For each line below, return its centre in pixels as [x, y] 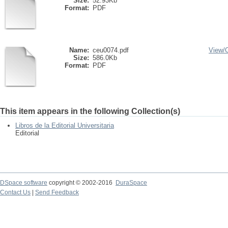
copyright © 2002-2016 [81, 183]
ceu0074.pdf [111, 50]
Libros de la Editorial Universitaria [65, 125]
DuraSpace [131, 183]
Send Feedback [57, 192]
